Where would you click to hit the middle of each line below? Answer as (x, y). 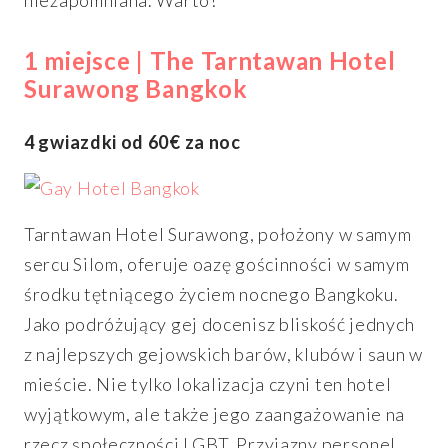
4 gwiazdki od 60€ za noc (132, 142)
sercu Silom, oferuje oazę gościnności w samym (217, 264)
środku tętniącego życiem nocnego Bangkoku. (211, 294)
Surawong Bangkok (136, 89)
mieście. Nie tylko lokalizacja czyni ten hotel (208, 384)
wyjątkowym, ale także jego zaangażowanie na (215, 414)
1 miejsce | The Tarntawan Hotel (210, 61)
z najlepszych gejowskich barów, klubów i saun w (223, 354)
